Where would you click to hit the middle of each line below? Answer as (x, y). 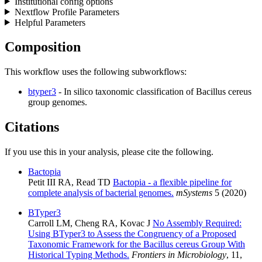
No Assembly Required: (197, 223)
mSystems (194, 193)
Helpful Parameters (50, 22)
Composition (43, 47)
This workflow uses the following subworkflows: (96, 72)
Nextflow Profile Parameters (67, 12)
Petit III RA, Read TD (70, 182)
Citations (32, 127)
